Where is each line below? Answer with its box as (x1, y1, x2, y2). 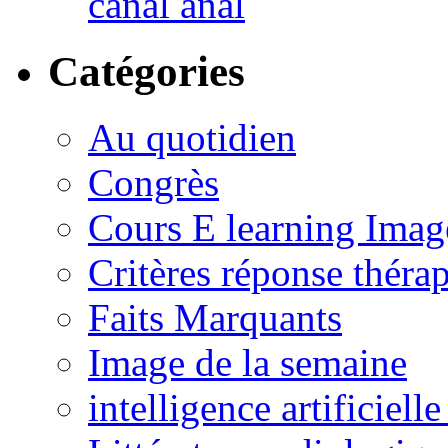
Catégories (48, 47, 245, 95)
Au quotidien (88, 116, 296, 160)
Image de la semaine (88, 341, 407, 385)
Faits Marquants (88, 296, 342, 340)
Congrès (88, 161, 219, 205)
